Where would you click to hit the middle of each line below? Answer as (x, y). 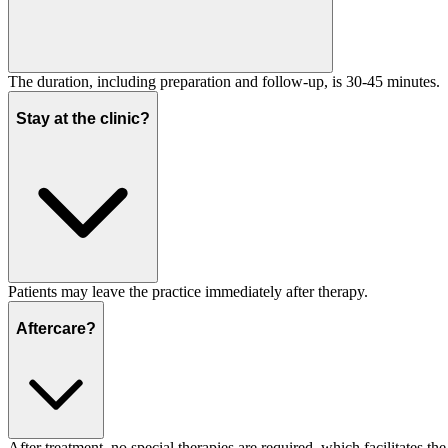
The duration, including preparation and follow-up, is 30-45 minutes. (224, 82)
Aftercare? (56, 328)
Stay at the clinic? (83, 118)
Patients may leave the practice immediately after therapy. (188, 292)
